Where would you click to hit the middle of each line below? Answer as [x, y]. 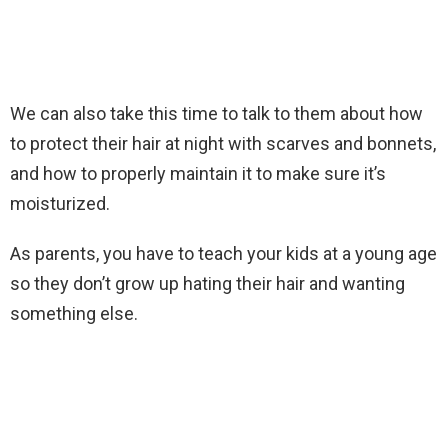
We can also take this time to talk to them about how [216, 114]
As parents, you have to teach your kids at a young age [223, 254]
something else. [74, 314]
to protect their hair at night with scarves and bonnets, [223, 144]
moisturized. [60, 204]
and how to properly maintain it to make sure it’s [198, 174]
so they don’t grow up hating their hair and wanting [207, 284]
